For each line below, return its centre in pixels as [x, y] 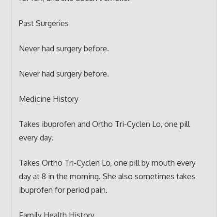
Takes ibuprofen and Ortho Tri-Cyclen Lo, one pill [104, 124]
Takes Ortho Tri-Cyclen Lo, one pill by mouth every [107, 163]
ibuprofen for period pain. [63, 190]
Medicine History [48, 99]
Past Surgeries [44, 23]
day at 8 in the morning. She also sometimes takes [107, 176]
